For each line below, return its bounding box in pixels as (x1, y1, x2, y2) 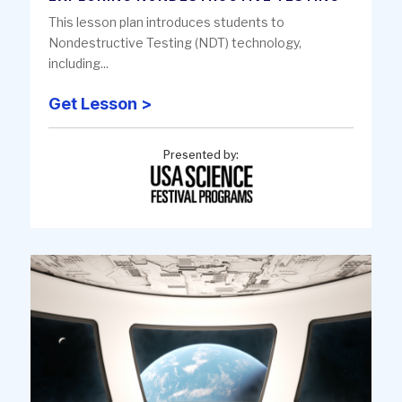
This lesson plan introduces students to (48, 13, 284, 30)
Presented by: (163, 147, 239, 162)
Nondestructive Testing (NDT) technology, (48, 34, 301, 50)
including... (48, 55, 109, 71)
